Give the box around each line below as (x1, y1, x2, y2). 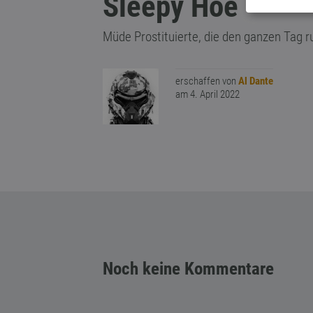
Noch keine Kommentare (103, 259, 274, 279)
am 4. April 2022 (175, 88, 240, 101)
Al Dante (238, 75, 273, 87)
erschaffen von (175, 75, 238, 87)
